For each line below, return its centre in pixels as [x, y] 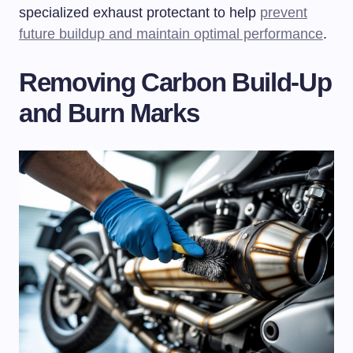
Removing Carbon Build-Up [175, 83]
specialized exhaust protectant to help [139, 13]
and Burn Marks [109, 113]
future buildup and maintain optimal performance [171, 34]
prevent [284, 13]
